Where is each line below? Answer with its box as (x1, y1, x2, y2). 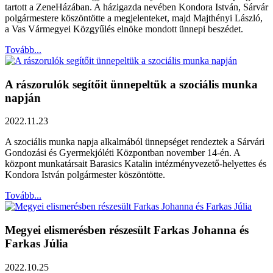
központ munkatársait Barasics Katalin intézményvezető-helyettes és (5, 158, 266, 169)
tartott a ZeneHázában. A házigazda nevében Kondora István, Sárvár (5, 1, 268, 12)
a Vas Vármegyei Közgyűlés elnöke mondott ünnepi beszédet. (5, 23, 243, 34)
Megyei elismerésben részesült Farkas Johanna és (5, 224, 249, 237)
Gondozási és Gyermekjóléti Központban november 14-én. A (5, 147, 240, 158)
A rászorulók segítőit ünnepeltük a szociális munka (5, 77, 258, 91)
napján (5, 91, 41, 104)
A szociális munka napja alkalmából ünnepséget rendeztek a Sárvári (5, 136, 264, 147)
